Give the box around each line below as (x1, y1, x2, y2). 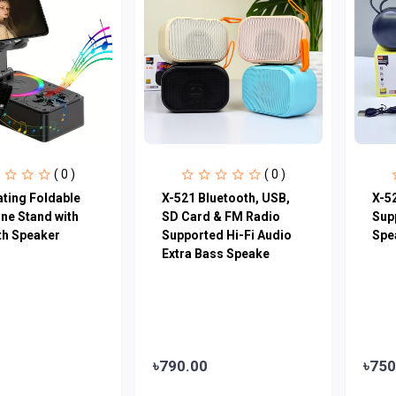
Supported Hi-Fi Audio (161, 227, 292, 242)
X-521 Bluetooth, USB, (161, 190, 290, 205)
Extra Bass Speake (161, 246, 270, 261)
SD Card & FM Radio (161, 209, 280, 224)
